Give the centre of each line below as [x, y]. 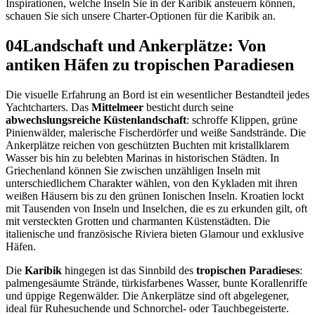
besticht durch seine [188, 108]
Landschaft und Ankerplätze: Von [144, 46]
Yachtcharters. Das [49, 108]
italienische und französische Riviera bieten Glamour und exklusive [155, 234]
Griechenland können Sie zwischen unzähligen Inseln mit [133, 171]
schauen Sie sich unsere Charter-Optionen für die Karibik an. [141, 16]
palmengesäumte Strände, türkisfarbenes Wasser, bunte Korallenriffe [156, 283]
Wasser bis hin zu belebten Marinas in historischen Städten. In [142, 158]
